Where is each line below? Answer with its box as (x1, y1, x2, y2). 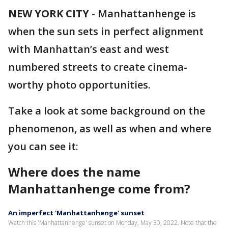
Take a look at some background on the (8, 104, 205, 118)
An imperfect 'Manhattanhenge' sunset (8, 208, 145, 217)
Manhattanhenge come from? (8, 180, 190, 197)
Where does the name (8, 163, 140, 180)
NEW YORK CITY (8, 7, 89, 20)
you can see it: (8, 139, 78, 153)
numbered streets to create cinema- (8, 60, 187, 74)
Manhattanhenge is (98, 7, 196, 20)
